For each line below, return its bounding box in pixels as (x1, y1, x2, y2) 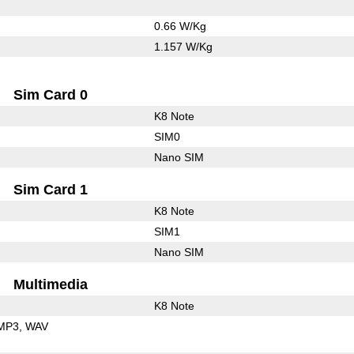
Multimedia (13, 276, 88, 292)
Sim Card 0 (13, 86, 88, 103)
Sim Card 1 (13, 181, 88, 198)
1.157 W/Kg (153, 40, 213, 53)
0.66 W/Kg (153, 19, 206, 32)
